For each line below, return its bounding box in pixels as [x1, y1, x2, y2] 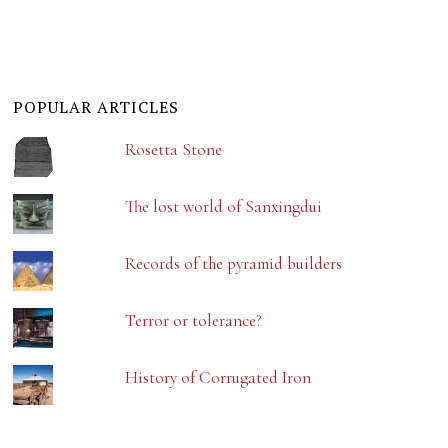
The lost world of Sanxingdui [125, 195, 323, 217]
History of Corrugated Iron [125, 366, 312, 388]
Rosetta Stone [125, 138, 223, 160]
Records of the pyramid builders [125, 252, 343, 274]
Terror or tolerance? [125, 309, 263, 331]
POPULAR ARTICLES [13, 95, 180, 118]
